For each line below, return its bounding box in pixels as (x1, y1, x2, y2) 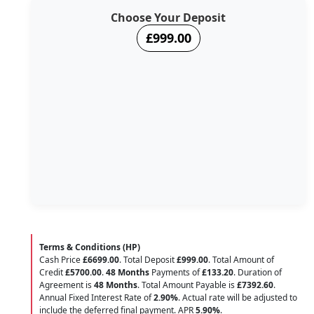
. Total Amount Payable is (137, 278, 237, 291)
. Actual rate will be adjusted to (178, 291, 297, 303)
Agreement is (39, 278, 94, 291)
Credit (39, 266, 65, 278)
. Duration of (233, 266, 282, 278)
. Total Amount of (208, 253, 274, 266)
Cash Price (39, 253, 83, 266)
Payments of (149, 266, 202, 278)
